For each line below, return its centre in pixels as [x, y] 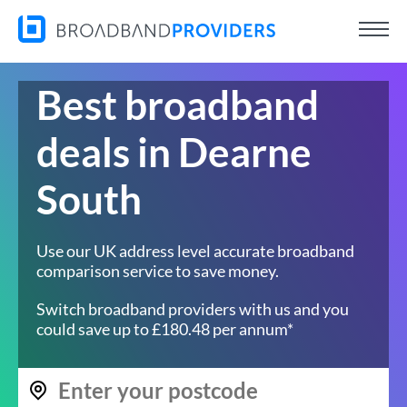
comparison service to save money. [158, 271]
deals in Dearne [174, 152]
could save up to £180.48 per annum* [165, 329]
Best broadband [178, 104]
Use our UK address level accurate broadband [195, 251]
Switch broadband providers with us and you [193, 309]
